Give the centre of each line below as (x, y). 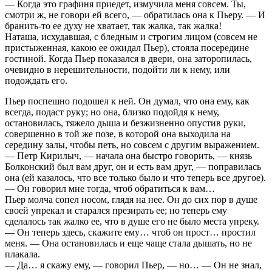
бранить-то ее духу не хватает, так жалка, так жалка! (113, 26)
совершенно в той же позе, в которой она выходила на (118, 134)
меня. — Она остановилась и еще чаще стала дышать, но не (128, 243)
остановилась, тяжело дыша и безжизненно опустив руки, (125, 123)
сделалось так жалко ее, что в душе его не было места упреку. (132, 222)
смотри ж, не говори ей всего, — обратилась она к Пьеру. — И (135, 15)
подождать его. (36, 81)
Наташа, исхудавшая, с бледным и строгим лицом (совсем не (131, 37)
